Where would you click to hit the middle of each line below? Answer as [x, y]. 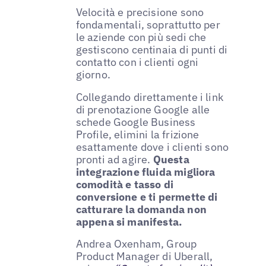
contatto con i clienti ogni [137, 62]
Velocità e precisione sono [140, 12]
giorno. [93, 74]
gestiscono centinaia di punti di [152, 49]
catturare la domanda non [141, 209]
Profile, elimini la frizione [137, 134]
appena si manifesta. [129, 221]
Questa [171, 159]
